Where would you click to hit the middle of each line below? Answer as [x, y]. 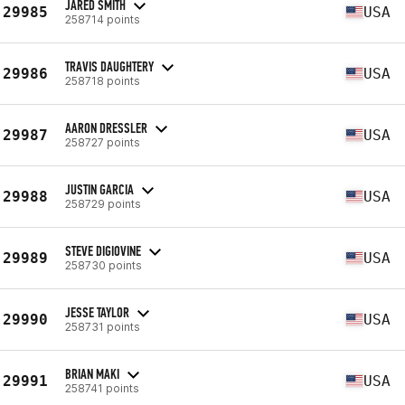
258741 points [102, 388]
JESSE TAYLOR [97, 312]
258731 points [103, 326]
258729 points [103, 203]
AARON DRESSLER [106, 127]
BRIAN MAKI [92, 373]
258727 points [103, 142]
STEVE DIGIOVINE [103, 250]
